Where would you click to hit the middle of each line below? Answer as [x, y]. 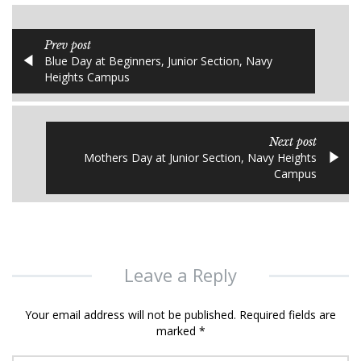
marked [177, 331]
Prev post [68, 45]
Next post [293, 142]
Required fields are [286, 315]
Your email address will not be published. [131, 315]
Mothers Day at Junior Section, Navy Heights [200, 158]
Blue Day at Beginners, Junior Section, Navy [158, 61]
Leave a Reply [180, 275]
